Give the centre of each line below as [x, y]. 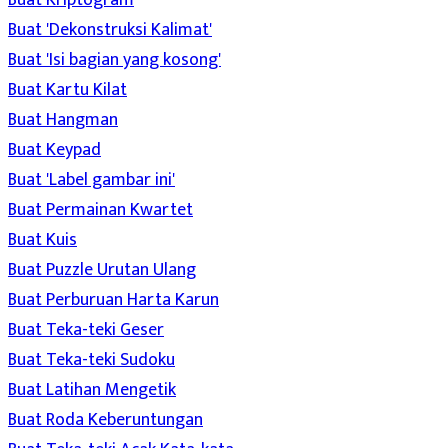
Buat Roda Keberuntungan [105, 420]
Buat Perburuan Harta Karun [113, 300]
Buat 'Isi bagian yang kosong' [114, 60]
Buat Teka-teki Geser [86, 330]
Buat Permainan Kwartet [100, 210]
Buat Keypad [54, 150]
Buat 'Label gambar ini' [91, 180]
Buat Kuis [42, 240]
